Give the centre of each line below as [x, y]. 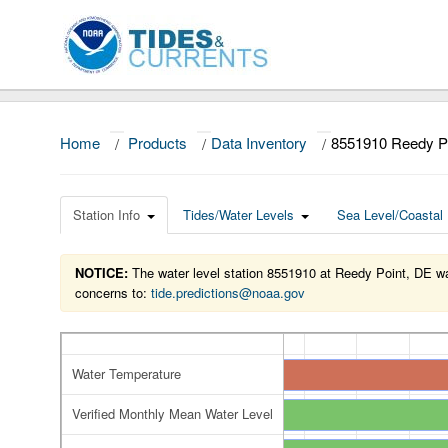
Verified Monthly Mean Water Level [172, 413]
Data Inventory [259, 142]
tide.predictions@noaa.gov [228, 292]
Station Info [106, 214]
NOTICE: [101, 272]
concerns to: [113, 292]
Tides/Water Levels [238, 214]
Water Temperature [126, 373]
